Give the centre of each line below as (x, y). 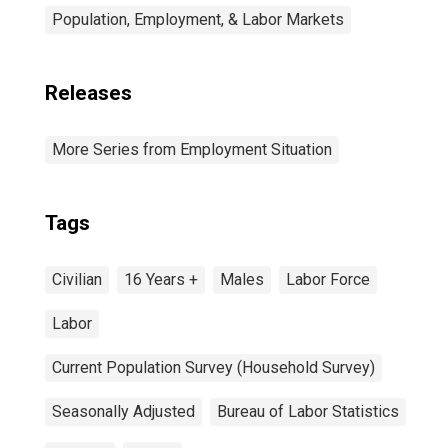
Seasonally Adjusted (123, 411)
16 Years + (161, 279)
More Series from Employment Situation (192, 149)
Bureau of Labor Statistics (308, 411)
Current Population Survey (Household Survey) (213, 367)
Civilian (77, 279)
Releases (88, 93)
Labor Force (328, 279)
